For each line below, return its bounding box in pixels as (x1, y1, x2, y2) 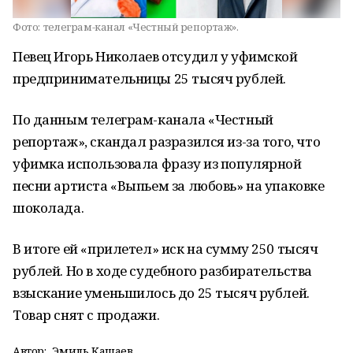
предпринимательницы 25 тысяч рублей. (13, 69, 286, 87)
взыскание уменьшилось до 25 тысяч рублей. (13, 284, 310, 302)
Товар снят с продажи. (13, 306, 160, 324)
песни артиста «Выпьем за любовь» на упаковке (13, 176, 325, 195)
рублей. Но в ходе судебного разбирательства (13, 262, 312, 280)
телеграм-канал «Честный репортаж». (43, 20, 239, 34)
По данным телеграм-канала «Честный (13, 110, 273, 128)
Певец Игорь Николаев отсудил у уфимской (13, 47, 298, 65)
